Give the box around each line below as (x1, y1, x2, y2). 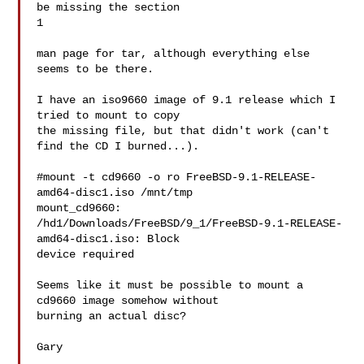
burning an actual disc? (37, 310, 187, 323)
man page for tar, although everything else (37, 47, 310, 60)
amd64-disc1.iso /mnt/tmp (37, 186, 193, 199)
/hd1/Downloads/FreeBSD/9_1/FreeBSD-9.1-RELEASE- (37, 217, 343, 230)
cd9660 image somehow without (37, 294, 219, 307)
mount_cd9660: (37, 201, 122, 214)
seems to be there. (37, 63, 154, 76)
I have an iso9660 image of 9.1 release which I (37, 93, 336, 106)
